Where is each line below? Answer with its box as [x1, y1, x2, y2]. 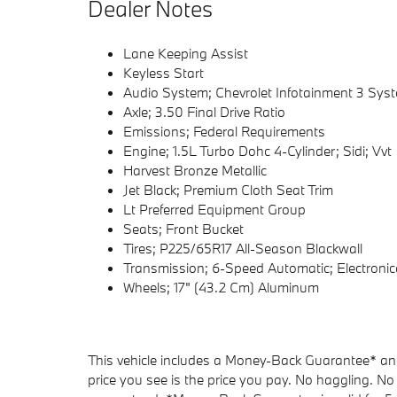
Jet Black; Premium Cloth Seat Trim [123, 181, 333, 199]
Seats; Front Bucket [123, 220, 244, 238]
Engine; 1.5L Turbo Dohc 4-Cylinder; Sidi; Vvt [123, 142, 392, 160]
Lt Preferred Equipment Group [123, 200, 306, 219]
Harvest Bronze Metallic [123, 161, 267, 180]
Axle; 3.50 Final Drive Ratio [123, 103, 285, 121]
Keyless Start [123, 64, 204, 82]
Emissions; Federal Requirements [123, 122, 325, 141]
